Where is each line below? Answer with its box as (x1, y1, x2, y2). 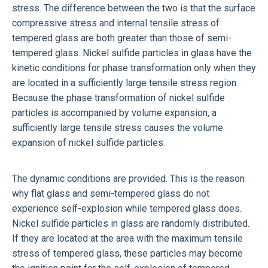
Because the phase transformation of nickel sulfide (12, 92, 225, 103)
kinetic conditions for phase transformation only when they (12, 62, 256, 74)
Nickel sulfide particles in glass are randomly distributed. (12, 217, 249, 229)
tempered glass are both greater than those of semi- (12, 32, 232, 44)
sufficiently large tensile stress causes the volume (12, 121, 223, 133)
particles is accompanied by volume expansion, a (12, 106, 217, 118)
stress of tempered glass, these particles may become (12, 247, 243, 259)
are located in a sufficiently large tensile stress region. (12, 77, 238, 89)
